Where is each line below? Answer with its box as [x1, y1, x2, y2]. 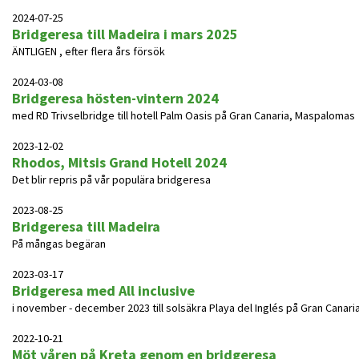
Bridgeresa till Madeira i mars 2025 [12, 25, 238, 43]
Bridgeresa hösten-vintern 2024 [12, 89, 219, 107]
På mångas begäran [12, 236, 106, 251]
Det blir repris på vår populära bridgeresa [12, 172, 211, 187]
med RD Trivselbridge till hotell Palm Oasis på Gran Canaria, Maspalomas [12, 108, 355, 123]
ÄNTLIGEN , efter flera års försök [12, 44, 165, 58]
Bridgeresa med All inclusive [12, 281, 195, 300]
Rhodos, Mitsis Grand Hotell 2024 [12, 153, 227, 171]
